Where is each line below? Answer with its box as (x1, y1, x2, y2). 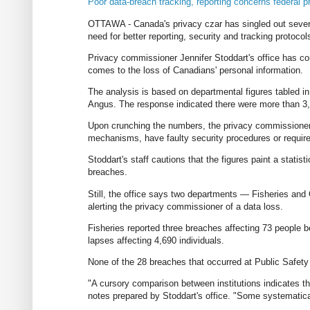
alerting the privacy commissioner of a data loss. (88, 201, 283, 212)
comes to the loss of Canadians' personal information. (88, 64, 303, 75)
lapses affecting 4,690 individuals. (88, 235, 224, 246)
